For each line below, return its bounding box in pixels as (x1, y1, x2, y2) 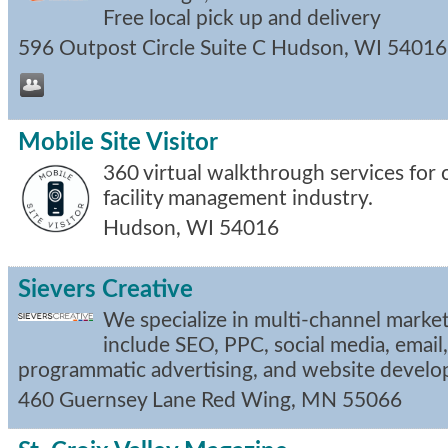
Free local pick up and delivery (103, 7, 381, 29)
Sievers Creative (18, 277, 193, 302)
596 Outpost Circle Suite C (18, 37, 266, 59)
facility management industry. (103, 187, 373, 209)
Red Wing (201, 389, 291, 411)
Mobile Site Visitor (18, 130, 218, 155)
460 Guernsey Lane (18, 389, 196, 411)
